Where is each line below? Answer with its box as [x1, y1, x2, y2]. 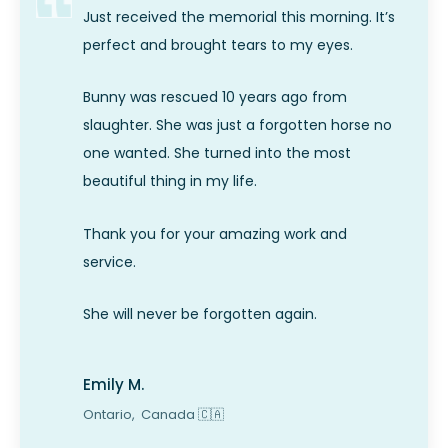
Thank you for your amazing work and [83, 223, 347, 244]
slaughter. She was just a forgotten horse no [83, 115, 392, 136]
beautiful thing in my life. [83, 171, 257, 192]
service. [83, 251, 136, 272]
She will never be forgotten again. [83, 304, 317, 325]
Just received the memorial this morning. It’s [83, 6, 395, 27]
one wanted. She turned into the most [83, 143, 351, 164]
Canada [141, 404, 195, 424]
